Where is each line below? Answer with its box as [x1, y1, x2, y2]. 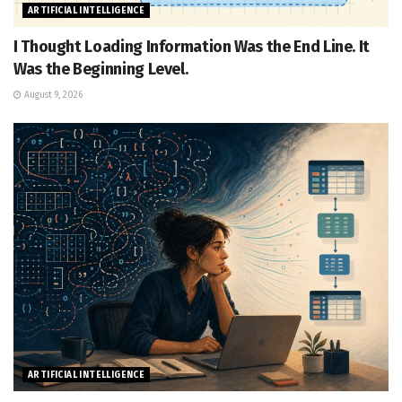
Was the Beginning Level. [13, 59, 188, 80]
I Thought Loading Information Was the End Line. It [13, 37, 371, 57]
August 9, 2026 [22, 90, 83, 101]
